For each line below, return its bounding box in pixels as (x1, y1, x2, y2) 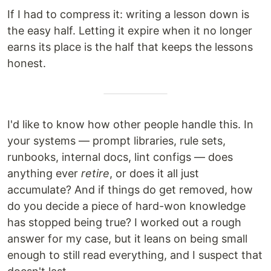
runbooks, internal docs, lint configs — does (7, 151, 233, 163)
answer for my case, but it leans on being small (7, 232, 247, 245)
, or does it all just (109, 167, 199, 180)
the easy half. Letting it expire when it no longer (7, 24, 252, 37)
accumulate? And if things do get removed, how (7, 183, 253, 196)
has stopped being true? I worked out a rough (7, 216, 241, 229)
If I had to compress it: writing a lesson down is (7, 8, 249, 21)
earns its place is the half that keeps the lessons (7, 41, 253, 53)
